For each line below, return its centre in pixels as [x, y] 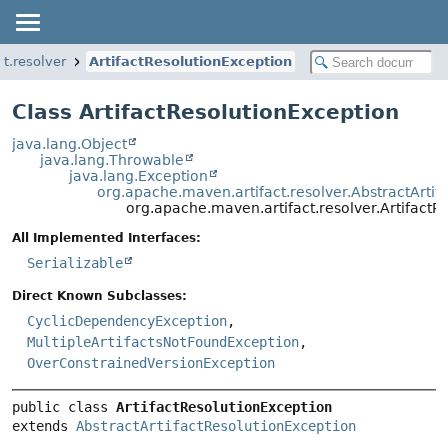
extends [44, 425]
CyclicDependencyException [127, 321]
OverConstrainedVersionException [151, 363]
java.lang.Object [69, 144]
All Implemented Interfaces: [106, 238]
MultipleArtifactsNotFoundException [163, 342]
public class [64, 406]
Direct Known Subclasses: [99, 296]
